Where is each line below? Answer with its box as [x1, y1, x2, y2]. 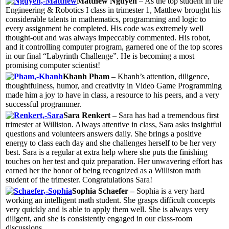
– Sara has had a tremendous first [112, 111, 219, 120]
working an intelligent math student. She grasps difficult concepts [6, 196, 215, 205]
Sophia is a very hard [134, 187, 204, 196]
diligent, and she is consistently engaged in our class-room [6, 214, 192, 223]
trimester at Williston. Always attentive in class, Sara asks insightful [6, 120, 221, 129]
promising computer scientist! [6, 61, 100, 70]
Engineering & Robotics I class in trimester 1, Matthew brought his [6, 6, 221, 15]
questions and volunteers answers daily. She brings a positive [6, 129, 201, 139]
